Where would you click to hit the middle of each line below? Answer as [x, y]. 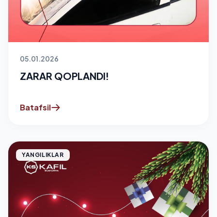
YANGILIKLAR [43, 155]
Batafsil [35, 107]
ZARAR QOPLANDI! [64, 76]
